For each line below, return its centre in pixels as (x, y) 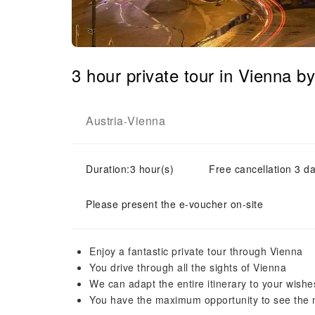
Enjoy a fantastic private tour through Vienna (196, 251)
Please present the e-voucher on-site (174, 204)
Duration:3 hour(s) (130, 169)
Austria (105, 121)
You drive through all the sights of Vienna (188, 267)
